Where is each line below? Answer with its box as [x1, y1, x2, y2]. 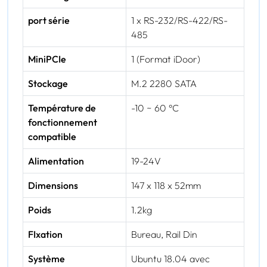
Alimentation [28, 155, 84, 167]
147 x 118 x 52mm [131, 179, 201, 192]
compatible [28, 131, 76, 143]
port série [28, 14, 70, 27]
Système [28, 253, 65, 265]
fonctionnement [28, 116, 97, 129]
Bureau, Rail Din [131, 228, 197, 241]
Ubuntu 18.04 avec [131, 253, 210, 265]
